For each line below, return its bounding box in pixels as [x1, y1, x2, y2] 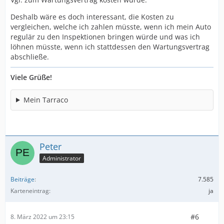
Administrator [42, 153, 81, 162]
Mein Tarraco [23, 94, 68, 104]
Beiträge [10, 174, 34, 183]
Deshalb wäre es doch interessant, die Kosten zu [10, 11, 174, 21]
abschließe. [10, 51, 49, 61]
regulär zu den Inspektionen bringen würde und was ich [10, 31, 200, 41]
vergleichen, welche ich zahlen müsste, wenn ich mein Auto [10, 21, 211, 31]
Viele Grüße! [10, 72, 52, 82]
